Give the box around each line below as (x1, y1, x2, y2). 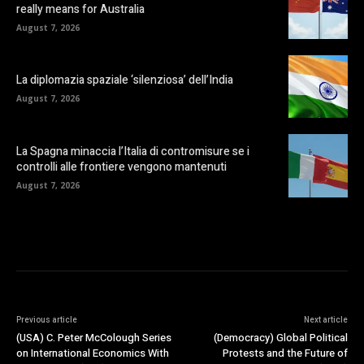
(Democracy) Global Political (213, 329, 348, 345)
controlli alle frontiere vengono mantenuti (16, 158, 227, 176)
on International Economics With (16, 344, 169, 361)
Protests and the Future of (222, 344, 348, 361)
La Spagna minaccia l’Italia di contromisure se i (16, 143, 249, 161)
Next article (303, 314, 348, 326)
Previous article (16, 314, 77, 326)
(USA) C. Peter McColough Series (16, 329, 171, 345)
